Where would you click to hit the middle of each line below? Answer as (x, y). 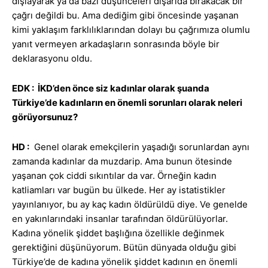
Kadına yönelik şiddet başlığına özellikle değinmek (118, 233)
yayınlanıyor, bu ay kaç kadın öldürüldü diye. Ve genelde (130, 205)
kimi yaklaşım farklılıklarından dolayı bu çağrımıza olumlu (131, 30)
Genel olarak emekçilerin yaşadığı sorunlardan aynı (139, 147)
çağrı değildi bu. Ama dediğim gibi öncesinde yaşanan (125, 16)
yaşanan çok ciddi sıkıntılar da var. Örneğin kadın (114, 176)
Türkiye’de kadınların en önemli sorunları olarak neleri (127, 103)
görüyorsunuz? (45, 117)
